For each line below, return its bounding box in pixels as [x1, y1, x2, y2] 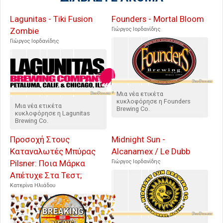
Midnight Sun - [111, 134, 165, 145]
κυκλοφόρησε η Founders [116, 98, 191, 106]
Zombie [10, 26, 39, 36]
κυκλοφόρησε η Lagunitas [15, 110, 90, 117]
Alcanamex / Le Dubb [111, 146, 190, 157]
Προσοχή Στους [10, 134, 70, 145]
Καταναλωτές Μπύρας [10, 146, 96, 157]
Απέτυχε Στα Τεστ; [10, 170, 82, 181]
